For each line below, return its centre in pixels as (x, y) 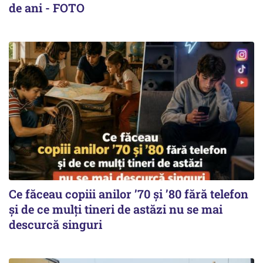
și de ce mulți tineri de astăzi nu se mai (116, 209)
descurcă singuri (55, 224)
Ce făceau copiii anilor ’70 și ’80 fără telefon (129, 193)
